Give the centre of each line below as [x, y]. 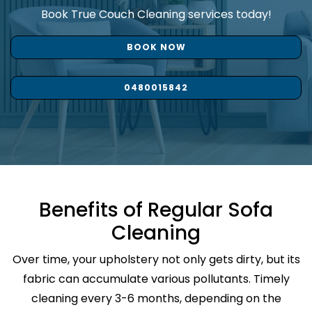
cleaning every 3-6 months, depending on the [156, 299]
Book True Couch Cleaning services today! [156, 15]
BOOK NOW [156, 47]
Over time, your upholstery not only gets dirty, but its [156, 260]
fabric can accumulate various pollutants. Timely [156, 279]
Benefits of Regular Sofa [156, 210]
